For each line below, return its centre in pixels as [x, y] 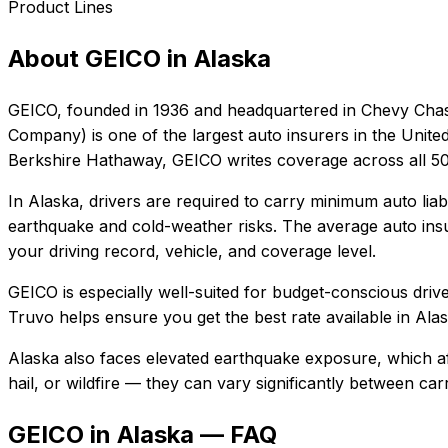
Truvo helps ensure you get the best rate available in [209, 316]
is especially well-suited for [162, 291]
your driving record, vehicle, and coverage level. [192, 250]
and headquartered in [272, 109]
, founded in [105, 109]
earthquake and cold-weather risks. [142, 225]
